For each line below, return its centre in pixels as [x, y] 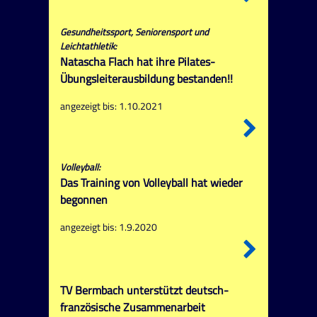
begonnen [83, 200]
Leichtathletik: [88, 46]
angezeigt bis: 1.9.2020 [108, 227]
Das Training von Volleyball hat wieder [151, 183]
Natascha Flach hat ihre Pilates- [137, 62]
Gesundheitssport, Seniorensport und [134, 32]
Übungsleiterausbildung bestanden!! [146, 79]
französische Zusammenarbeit [132, 307]
